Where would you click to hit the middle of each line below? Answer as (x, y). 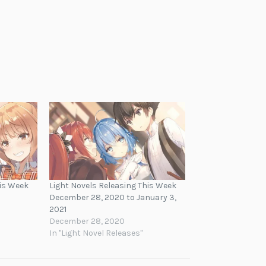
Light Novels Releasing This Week (113, 186)
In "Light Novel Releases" (96, 233)
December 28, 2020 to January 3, (113, 198)
